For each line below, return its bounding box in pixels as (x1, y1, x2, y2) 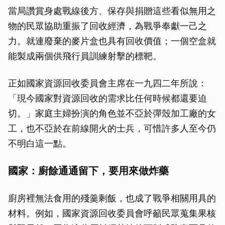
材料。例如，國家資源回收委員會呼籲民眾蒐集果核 (8, 208, 216, 219)
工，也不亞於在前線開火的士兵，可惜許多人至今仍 (8, 123, 216, 134)
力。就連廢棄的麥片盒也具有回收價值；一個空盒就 (8, 36, 216, 47)
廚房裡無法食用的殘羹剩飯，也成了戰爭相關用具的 (8, 193, 216, 204)
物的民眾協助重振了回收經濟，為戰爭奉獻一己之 (8, 21, 207, 32)
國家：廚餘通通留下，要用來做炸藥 (8, 165, 169, 177)
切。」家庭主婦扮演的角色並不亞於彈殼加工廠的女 (8, 108, 216, 119)
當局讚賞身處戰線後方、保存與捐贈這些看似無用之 (8, 6, 216, 17)
